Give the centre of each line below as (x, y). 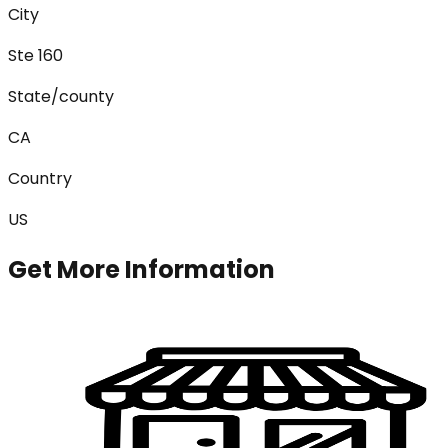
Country (40, 179)
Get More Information (141, 270)
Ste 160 (35, 56)
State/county (61, 97)
